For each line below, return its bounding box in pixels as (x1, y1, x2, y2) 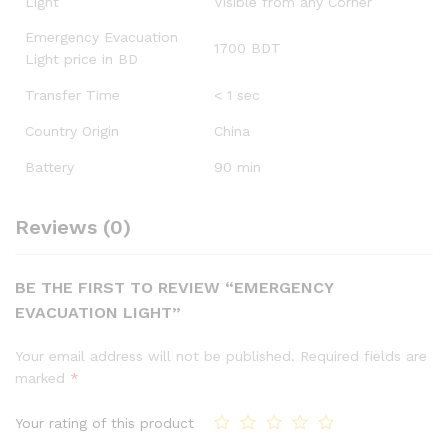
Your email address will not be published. (15, 347, 295, 364)
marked (15, 369, 70, 386)
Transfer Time (25, 86, 120, 103)
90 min (214, 158, 261, 175)
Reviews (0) (15, 214, 131, 239)
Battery (25, 158, 74, 175)
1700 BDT (214, 39, 281, 56)
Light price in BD (25, 50, 138, 67)
